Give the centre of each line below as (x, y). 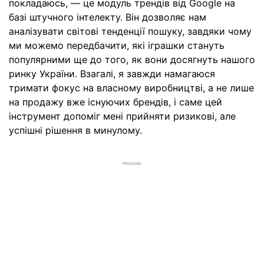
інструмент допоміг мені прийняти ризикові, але (122, 116)
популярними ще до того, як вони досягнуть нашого (132, 59)
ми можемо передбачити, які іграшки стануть (117, 45)
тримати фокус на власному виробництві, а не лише (131, 88)
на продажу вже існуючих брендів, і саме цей (115, 102)
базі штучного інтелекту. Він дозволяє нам (108, 17)
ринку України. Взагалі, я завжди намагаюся (112, 73)
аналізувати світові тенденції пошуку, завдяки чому (130, 31)
